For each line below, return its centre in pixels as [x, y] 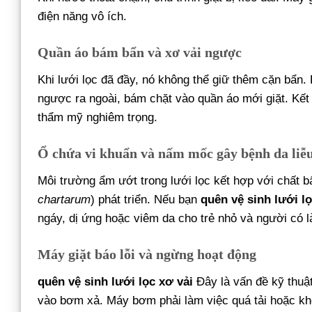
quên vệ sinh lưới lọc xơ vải [115, 282]
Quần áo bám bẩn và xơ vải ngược [140, 53]
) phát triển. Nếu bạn [146, 200]
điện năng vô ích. [82, 17]
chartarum [64, 200]
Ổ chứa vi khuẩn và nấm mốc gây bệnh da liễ [172, 154]
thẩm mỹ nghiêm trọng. [97, 118]
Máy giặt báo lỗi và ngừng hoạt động [147, 255]
